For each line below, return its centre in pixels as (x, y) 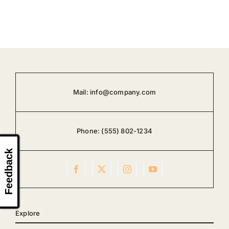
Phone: (89, 131)
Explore (28, 213)
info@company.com (123, 92)
